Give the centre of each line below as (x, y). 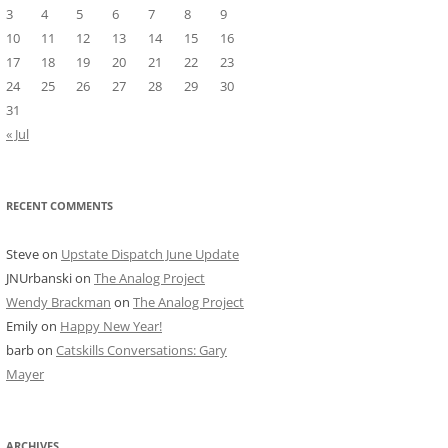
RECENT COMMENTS (59, 205)
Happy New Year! (111, 325)
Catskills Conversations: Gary (141, 349)
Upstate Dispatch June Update (150, 253)
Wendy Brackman (58, 301)
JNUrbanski (39, 277)
